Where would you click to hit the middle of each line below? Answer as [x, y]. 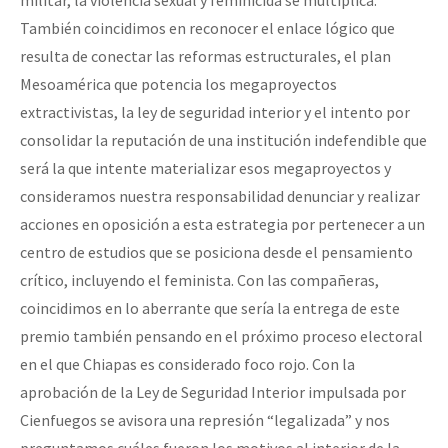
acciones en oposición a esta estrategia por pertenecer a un [222, 223]
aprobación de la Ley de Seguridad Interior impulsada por [213, 391]
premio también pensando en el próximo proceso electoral [221, 335]
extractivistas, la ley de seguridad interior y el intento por [215, 111]
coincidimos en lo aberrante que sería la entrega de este [210, 307]
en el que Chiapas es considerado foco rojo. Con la [187, 363]
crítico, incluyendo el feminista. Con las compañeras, [199, 279]
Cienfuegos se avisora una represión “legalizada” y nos [205, 419]
